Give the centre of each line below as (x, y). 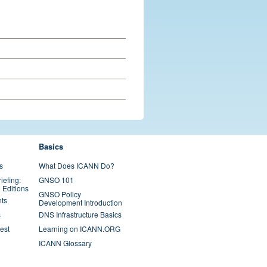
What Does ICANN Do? (76, 165)
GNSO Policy (60, 194)
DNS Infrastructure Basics (80, 214)
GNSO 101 (56, 180)
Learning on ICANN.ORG (79, 229)
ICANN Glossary (65, 243)
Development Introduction (80, 202)
